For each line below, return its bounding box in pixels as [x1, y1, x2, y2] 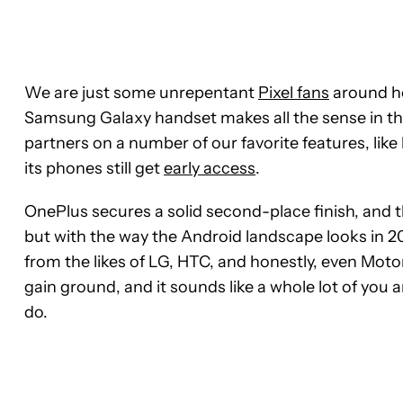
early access [164, 157, 255, 178]
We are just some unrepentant [24, 82, 258, 103]
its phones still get [24, 157, 164, 178]
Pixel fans [258, 82, 329, 103]
